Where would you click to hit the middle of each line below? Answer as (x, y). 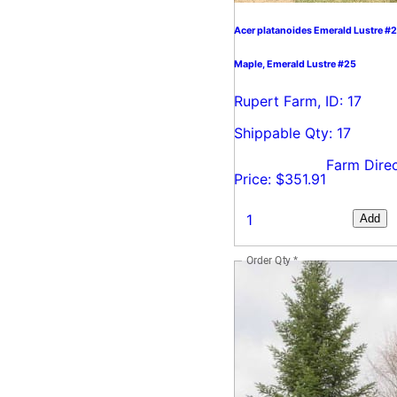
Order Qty (269, 260)
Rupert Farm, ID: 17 (298, 101)
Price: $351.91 (280, 179)
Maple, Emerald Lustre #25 (295, 65)
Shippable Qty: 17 (292, 133)
